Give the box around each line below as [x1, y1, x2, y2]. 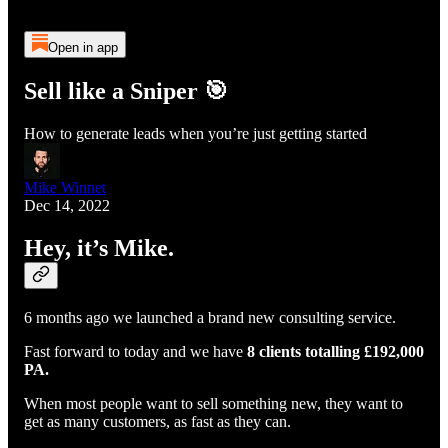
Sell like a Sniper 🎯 [24, 77, 228, 104]
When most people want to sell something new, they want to [24, 394, 403, 412]
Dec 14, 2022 [24, 196, 110, 214]
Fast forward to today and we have [24, 342, 247, 360]
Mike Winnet [24, 178, 106, 196]
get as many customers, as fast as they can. [24, 412, 295, 430]
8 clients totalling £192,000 [247, 342, 424, 360]
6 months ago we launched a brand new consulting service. [24, 308, 400, 326]
